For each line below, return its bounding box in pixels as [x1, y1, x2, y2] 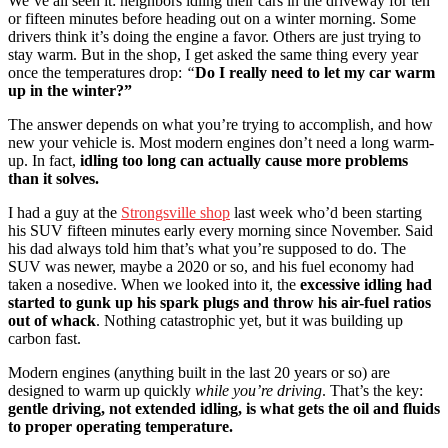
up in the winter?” [8, 81, 132, 99]
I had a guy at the [8, 203, 121, 221]
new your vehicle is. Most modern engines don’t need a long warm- [8, 133, 434, 151]
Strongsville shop [121, 203, 230, 221]
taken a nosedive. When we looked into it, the [8, 275, 296, 293]
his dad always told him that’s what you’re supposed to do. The [8, 239, 406, 257]
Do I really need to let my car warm [195, 63, 435, 81]
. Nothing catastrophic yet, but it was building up [96, 311, 403, 329]
